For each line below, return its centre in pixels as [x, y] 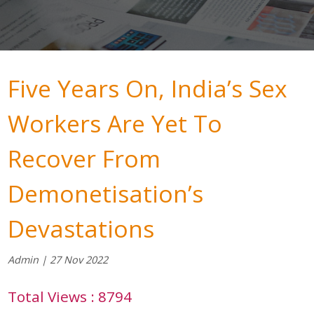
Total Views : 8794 [70, 297]
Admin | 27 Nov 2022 [58, 260]
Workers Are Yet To [115, 124]
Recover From [84, 159]
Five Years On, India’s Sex [148, 89]
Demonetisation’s [106, 194]
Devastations [81, 229]
